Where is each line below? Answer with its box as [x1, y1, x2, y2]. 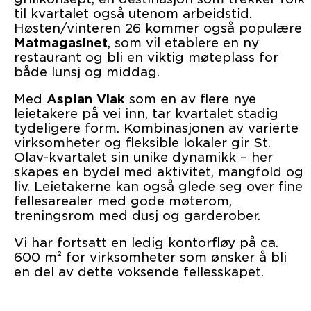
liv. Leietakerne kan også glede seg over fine [14, 179, 303, 194]
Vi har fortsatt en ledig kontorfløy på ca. [14, 235, 278, 251]
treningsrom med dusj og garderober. [14, 208, 260, 224]
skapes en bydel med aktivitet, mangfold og [14, 165, 303, 180]
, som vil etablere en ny [108, 35, 259, 51]
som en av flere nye [125, 92, 256, 107]
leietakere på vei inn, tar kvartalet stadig [14, 106, 278, 121]
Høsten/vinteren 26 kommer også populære [14, 21, 302, 36]
